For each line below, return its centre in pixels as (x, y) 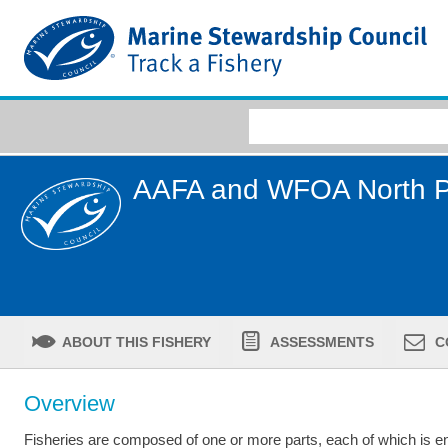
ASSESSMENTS (321, 341)
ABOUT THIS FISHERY (134, 341)
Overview (69, 403)
